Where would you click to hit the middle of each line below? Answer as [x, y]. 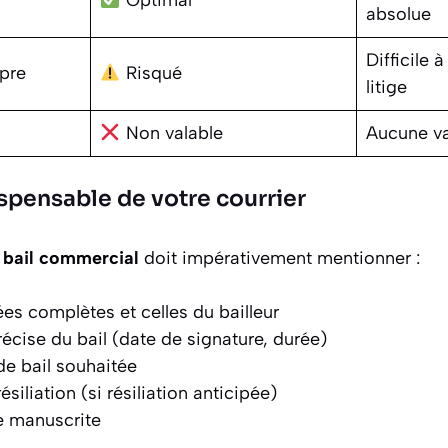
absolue [398, 13]
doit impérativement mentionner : [279, 257]
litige [386, 86]
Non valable [171, 132]
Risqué [151, 72]
